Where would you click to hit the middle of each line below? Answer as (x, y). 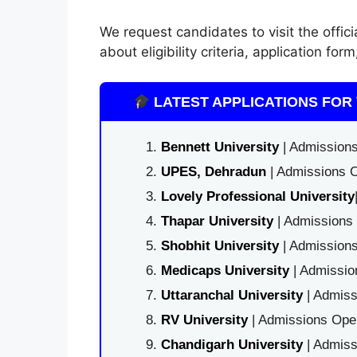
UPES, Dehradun (213, 172)
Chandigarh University (231, 345)
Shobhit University (220, 246)
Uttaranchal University (231, 295)
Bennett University (220, 147)
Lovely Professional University (257, 196)
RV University (204, 320)
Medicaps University (225, 271)
